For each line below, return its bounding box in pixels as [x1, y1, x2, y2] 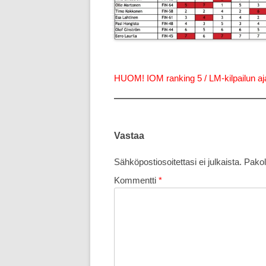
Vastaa [114, 130, 144, 141]
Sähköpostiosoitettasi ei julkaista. [114, 156, 242, 167]
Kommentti [114, 175, 159, 185]
